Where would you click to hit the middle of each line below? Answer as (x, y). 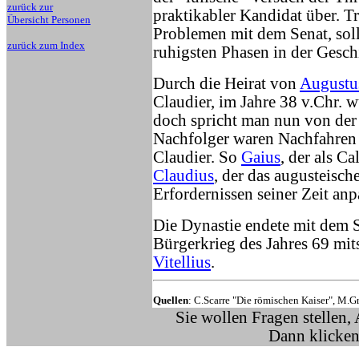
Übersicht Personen (49, 20)
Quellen (171, 300)
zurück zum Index (46, 45)
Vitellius (182, 262)
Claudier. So (197, 157)
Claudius (184, 175)
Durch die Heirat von (226, 83)
